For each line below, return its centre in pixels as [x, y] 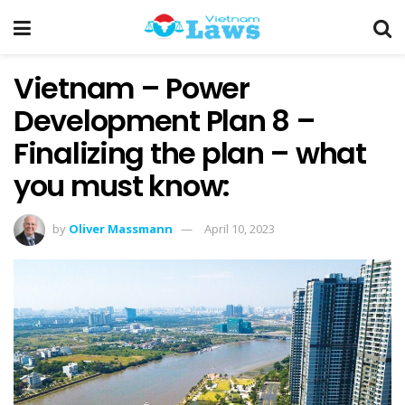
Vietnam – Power [132, 88]
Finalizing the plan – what [190, 153]
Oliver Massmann [121, 228]
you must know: [122, 186]
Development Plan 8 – [165, 121]
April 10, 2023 [240, 228]
